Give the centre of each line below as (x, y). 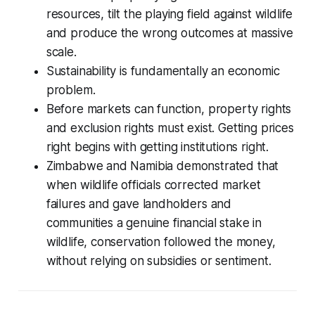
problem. (71, 90)
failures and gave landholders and (139, 204)
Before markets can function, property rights (169, 109)
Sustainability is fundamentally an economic (163, 71)
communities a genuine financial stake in (154, 223)
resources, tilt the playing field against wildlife (169, 14)
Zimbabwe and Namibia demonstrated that (162, 166)
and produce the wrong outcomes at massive (169, 33)
